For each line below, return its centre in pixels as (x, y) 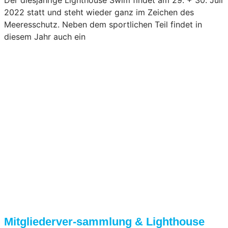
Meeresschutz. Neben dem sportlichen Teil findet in (103, 24)
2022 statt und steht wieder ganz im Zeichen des (99, 12)
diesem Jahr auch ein (45, 36)
